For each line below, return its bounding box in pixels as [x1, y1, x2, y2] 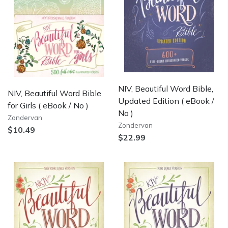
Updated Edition [118, 96, 179, 106]
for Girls [8, 100, 36, 111]
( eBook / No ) [36, 100, 89, 111]
